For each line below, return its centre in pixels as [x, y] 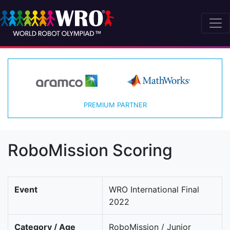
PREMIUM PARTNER [115, 105]
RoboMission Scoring [90, 150]
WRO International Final [154, 190]
